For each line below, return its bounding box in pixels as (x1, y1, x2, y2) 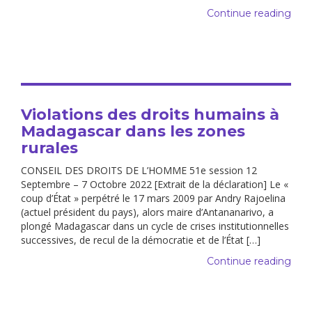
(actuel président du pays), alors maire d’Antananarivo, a (21, 205, 274, 219)
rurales (21, 138, 78, 157)
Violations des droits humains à (21, 104, 279, 124)
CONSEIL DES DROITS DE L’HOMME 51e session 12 (21, 163, 257, 177)
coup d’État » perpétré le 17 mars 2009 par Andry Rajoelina (21, 191, 286, 205)
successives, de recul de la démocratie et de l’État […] (21, 233, 260, 247)
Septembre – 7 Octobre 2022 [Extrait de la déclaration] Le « (21, 177, 288, 191)
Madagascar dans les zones (21, 121, 245, 141)
